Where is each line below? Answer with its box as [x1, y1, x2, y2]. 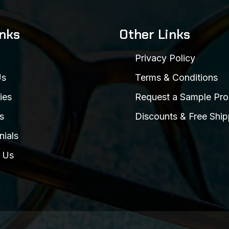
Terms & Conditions [135, 72, 218, 83]
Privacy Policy [135, 53, 195, 63]
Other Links [120, 26, 190, 43]
